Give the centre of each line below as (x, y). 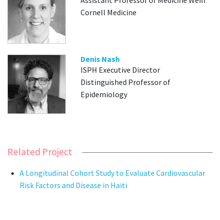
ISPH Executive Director (121, 70)
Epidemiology (104, 95)
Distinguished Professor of (126, 82)
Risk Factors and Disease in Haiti (73, 185)
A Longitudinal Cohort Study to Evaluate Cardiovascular (112, 173)
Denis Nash (100, 59)
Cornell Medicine (109, 13)
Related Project (40, 152)
